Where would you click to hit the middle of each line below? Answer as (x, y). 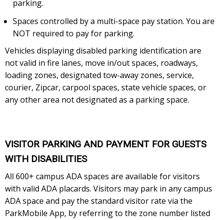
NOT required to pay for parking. (75, 33)
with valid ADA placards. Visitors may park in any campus (109, 189)
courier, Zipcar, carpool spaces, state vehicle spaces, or (106, 87)
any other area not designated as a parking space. (97, 99)
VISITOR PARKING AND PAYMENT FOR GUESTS (106, 144)
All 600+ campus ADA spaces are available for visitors (102, 177)
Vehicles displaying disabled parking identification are (103, 50)
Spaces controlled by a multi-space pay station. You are (114, 21)
